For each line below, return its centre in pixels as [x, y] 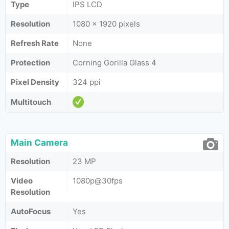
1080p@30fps [98, 181]
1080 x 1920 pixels [106, 24]
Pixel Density [35, 82]
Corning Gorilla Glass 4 [114, 63]
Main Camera [39, 143]
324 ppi [87, 82]
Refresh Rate [35, 43]
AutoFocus [31, 211]
